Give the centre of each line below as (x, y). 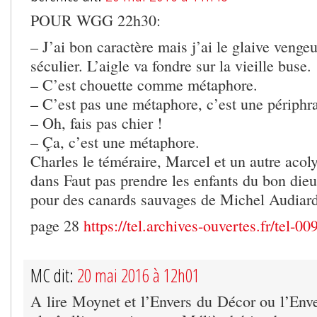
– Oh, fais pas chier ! (96, 122)
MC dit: (54, 275)
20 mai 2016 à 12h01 (138, 275)
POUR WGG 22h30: (96, 20)
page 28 (57, 225)
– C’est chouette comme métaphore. (144, 84)
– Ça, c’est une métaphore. (115, 142)
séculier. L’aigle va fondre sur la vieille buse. (171, 65)
